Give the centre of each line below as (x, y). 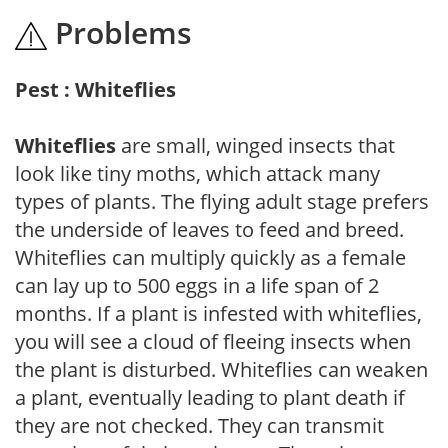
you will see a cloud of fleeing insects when (213, 341)
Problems (119, 32)
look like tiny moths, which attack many (197, 173)
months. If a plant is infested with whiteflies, (218, 313)
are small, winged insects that (255, 145)
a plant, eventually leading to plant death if (210, 397)
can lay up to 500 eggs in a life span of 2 (197, 285)
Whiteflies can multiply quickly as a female (210, 257)
